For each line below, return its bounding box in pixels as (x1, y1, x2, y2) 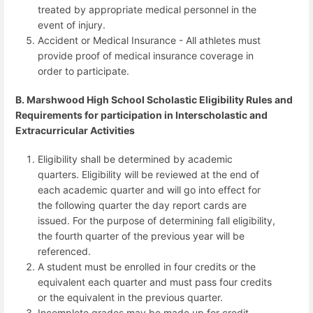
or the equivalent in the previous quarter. (38, 291, 223, 303)
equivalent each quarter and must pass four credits (38, 276, 272, 288)
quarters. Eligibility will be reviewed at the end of (38, 168, 259, 180)
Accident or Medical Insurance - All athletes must (38, 34, 261, 46)
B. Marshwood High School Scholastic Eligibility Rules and (15, 93, 293, 105)
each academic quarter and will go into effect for (38, 184, 261, 196)
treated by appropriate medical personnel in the (38, 3, 256, 15)
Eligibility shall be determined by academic (38, 153, 233, 165)
